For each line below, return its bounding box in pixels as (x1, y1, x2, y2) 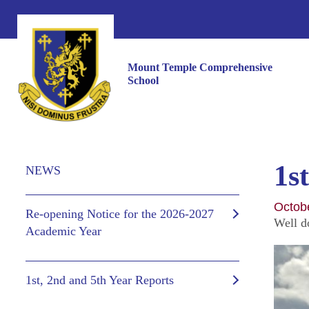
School (128, 74, 159, 86)
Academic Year (26, 224, 101, 238)
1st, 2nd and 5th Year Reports (26, 273, 174, 287)
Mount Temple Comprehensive (128, 61, 272, 73)
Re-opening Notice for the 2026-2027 (26, 207, 214, 221)
